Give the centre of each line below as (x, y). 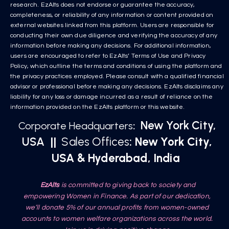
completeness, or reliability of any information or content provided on (112, 15)
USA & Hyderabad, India (117, 158)
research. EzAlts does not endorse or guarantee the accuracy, (103, 5)
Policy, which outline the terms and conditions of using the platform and (116, 66)
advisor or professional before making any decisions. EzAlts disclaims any (117, 87)
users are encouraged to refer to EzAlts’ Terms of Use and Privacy (108, 56)
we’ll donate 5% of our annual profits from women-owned (117, 208)
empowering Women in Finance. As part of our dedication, (117, 197)
